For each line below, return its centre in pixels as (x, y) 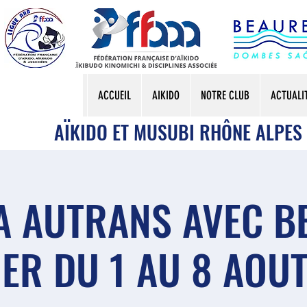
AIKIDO (166, 95)
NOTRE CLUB (225, 95)
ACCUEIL (114, 95)
